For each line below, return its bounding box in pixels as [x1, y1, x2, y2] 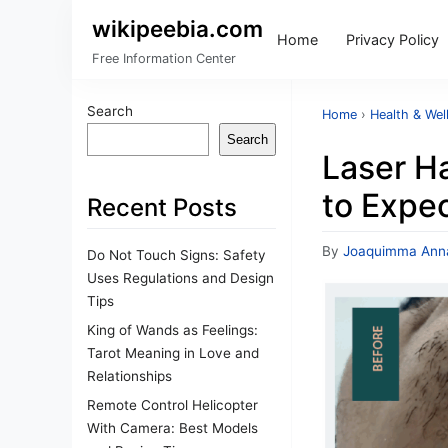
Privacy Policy [346, 30, 439, 48]
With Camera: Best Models [87, 419, 258, 436]
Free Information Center [92, 51, 236, 66]
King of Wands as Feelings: [87, 321, 258, 338]
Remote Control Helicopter [87, 396, 258, 413]
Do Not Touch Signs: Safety [87, 246, 266, 263]
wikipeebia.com [92, 15, 263, 42]
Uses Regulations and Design [87, 269, 274, 286]
